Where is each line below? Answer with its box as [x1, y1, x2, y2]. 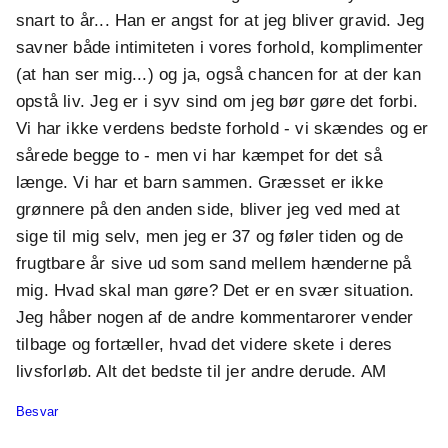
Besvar [16, 404, 59, 420]
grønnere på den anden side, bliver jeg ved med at [16, 200, 400, 220]
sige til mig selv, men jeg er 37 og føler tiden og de [16, 227, 404, 247]
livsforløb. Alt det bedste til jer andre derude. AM [16, 362, 387, 382]
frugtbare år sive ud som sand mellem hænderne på [16, 254, 412, 274]
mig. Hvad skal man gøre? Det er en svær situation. [16, 281, 415, 301]
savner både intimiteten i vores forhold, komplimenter [16, 38, 424, 58]
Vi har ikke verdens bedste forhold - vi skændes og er [16, 119, 429, 139]
